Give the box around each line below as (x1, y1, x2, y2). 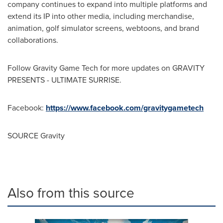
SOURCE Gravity (7, 129, 65, 141)
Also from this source (7, 182, 134, 203)
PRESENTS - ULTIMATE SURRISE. (7, 74, 121, 86)
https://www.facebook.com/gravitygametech (46, 102, 204, 113)
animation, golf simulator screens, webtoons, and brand (7, 22, 199, 34)
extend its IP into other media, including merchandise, (7, 10, 194, 22)
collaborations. (7, 34, 58, 46)
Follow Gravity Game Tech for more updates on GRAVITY (7, 62, 205, 74)
